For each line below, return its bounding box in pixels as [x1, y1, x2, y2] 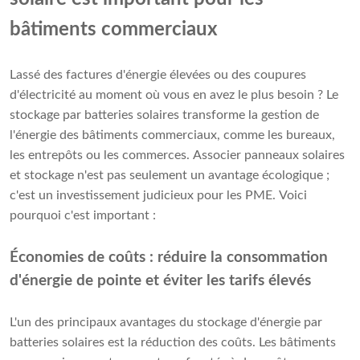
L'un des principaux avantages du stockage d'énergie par [10, 316, 322, 329]
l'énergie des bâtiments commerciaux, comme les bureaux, [10, 129, 335, 142]
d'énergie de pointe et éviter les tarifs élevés [10, 273, 311, 289]
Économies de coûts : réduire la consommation [10, 250, 328, 266]
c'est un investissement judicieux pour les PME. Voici [10, 189, 307, 202]
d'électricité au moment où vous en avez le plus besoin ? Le [10, 88, 338, 102]
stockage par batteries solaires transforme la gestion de [10, 108, 319, 122]
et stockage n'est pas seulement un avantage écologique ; [10, 169, 329, 182]
